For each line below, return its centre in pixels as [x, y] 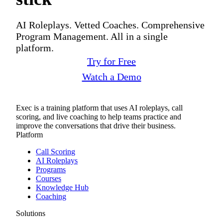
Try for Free [111, 61]
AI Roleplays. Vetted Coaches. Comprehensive [110, 25]
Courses [49, 178]
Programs [51, 169]
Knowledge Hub [62, 187]
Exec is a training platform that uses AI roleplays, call [99, 108]
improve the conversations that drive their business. [96, 125]
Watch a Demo [111, 76]
